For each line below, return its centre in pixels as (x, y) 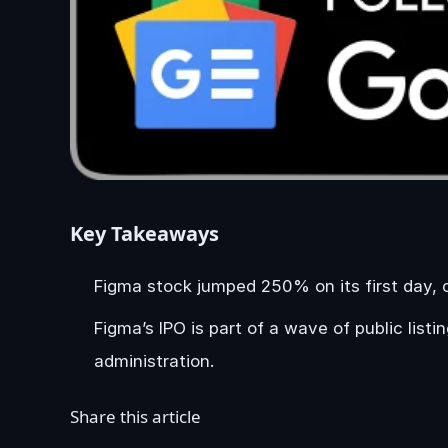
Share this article (135, 417)
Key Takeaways (144, 234)
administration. (154, 361)
